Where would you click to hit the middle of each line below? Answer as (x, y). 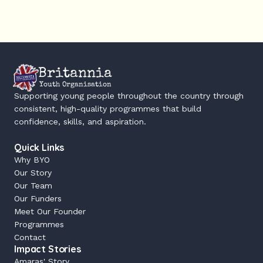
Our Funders (38, 198)
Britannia (75, 74)
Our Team (33, 186)
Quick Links (39, 147)
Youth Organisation (75, 85)
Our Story (33, 173)
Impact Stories (48, 249)
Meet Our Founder (50, 211)
